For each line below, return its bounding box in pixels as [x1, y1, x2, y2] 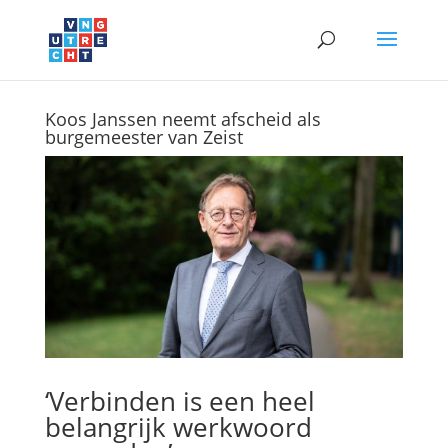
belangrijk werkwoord [44, 408, 312, 445]
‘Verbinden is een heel [44, 382, 315, 419]
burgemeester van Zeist [44, 125, 243, 149]
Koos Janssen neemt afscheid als [44, 107, 321, 131]
